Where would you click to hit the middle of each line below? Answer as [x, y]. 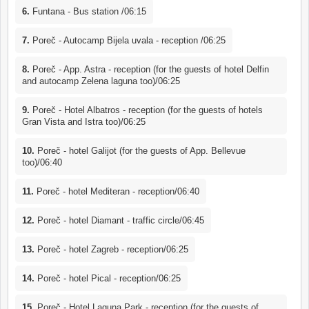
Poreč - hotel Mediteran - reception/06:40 [117, 191]
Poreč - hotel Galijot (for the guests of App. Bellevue [140, 150]
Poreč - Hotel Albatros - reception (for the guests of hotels [146, 110]
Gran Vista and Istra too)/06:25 [84, 121]
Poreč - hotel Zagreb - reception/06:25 [111, 249]
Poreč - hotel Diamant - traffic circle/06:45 [119, 220]
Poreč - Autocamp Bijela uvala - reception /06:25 [128, 40]
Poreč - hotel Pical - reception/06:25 [108, 278]
